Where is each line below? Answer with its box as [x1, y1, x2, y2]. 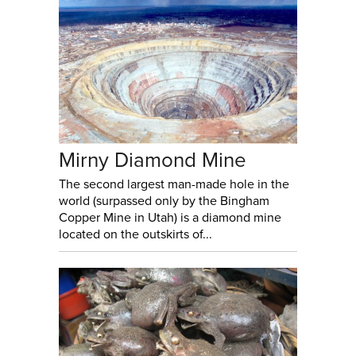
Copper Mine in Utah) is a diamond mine [59, 209, 281, 226]
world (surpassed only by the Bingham [59, 192, 269, 209]
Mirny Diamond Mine [59, 147, 246, 172]
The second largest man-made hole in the [59, 176, 289, 192]
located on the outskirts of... [59, 226, 212, 242]
